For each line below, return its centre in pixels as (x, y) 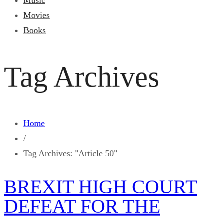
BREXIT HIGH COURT (100, 186)
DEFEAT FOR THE (82, 206)
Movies (36, 15)
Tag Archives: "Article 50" (70, 153)
